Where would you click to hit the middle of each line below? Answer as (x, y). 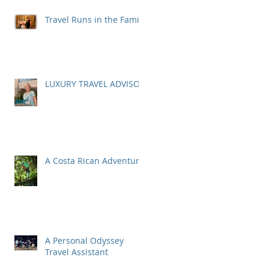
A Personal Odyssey (84, 240)
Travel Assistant (77, 252)
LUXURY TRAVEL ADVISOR (95, 84)
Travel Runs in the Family (95, 20)
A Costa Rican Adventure (95, 161)
